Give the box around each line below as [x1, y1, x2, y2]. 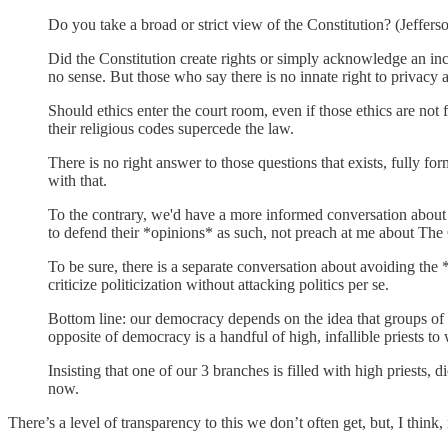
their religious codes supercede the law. [48, 119, 294, 137]
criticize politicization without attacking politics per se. [48, 275, 389, 293]
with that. [48, 171, 107, 189]
